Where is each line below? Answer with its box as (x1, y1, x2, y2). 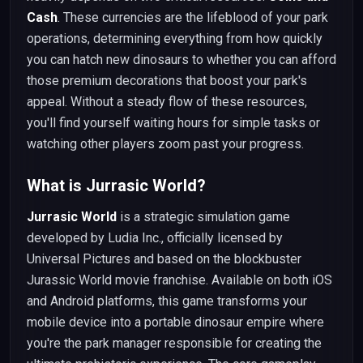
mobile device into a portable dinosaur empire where (27, 314, 324, 330)
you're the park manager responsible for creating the (27, 335, 322, 351)
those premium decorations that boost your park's (27, 73, 307, 88)
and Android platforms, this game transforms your (27, 293, 307, 309)
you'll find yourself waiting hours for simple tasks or (27, 115, 320, 130)
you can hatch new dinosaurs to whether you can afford (27, 52, 336, 67)
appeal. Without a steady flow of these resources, (27, 94, 307, 109)
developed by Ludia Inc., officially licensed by (27, 230, 283, 246)
